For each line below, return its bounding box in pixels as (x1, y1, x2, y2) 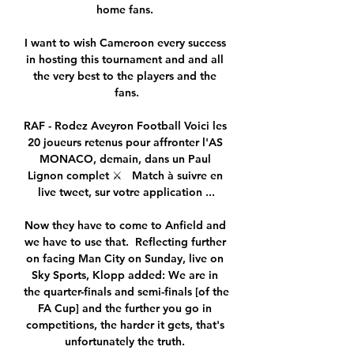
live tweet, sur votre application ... (38, 185, 215, 200)
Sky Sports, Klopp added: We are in (32, 268, 218, 283)
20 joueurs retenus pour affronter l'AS (27, 135, 223, 150)
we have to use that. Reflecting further (24, 235, 226, 250)
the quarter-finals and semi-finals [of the (24, 284, 229, 299)
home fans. (96, 2, 156, 17)
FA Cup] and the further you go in (38, 301, 212, 316)
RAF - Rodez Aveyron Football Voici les (24, 119, 227, 134)
